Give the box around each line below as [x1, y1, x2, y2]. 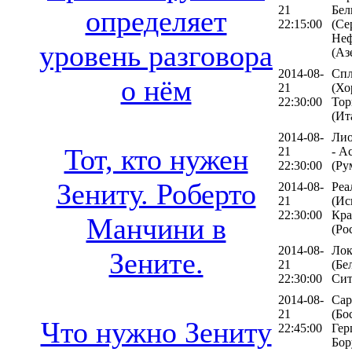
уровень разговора [39, 39, 273, 73]
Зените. [108, 247, 203, 280]
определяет [85, 5, 227, 38]
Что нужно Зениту [40, 316, 272, 350]
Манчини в [86, 212, 226, 246]
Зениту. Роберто [56, 178, 256, 211]
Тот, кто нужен [64, 143, 248, 177]
